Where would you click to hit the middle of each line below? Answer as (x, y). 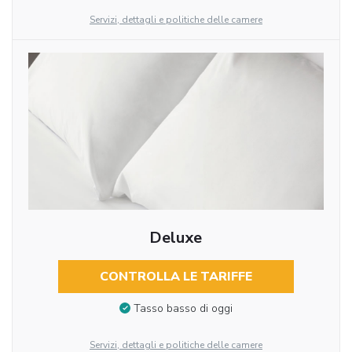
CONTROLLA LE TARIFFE (176, 276)
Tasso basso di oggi (183, 309)
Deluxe (176, 237)
